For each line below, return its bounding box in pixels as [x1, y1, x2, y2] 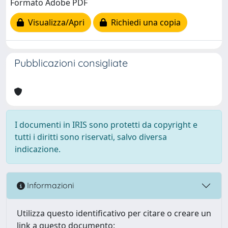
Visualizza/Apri [24, 17, 84, 28]
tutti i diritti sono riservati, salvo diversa [15, 131, 167, 142]
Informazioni [25, 180, 74, 191]
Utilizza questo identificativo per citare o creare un [17, 207, 211, 219]
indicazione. [15, 143, 61, 155]
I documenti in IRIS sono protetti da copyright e [15, 119, 197, 130]
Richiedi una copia [107, 17, 181, 28]
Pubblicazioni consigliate [14, 56, 128, 69]
